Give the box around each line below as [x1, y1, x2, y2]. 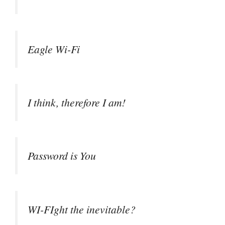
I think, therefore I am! [28, 95, 126, 110]
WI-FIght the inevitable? [28, 201, 136, 216]
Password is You [28, 148, 96, 163]
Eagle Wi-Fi [28, 41, 80, 56]
